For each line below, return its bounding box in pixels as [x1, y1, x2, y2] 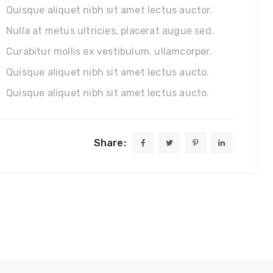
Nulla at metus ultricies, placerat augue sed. [6, 24, 214, 37]
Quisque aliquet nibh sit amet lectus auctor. [6, 4, 213, 16]
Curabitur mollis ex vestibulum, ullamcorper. [6, 45, 212, 57]
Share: [93, 136, 126, 149]
